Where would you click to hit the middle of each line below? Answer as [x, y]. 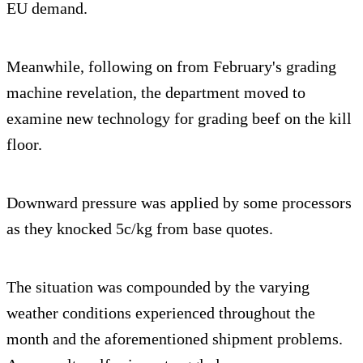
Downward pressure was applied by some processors [179, 203]
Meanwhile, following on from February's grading [171, 67]
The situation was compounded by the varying [158, 287]
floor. [24, 145]
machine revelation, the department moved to [156, 93]
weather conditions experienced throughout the [161, 313]
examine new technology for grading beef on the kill [179, 119]
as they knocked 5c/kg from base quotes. [140, 229]
